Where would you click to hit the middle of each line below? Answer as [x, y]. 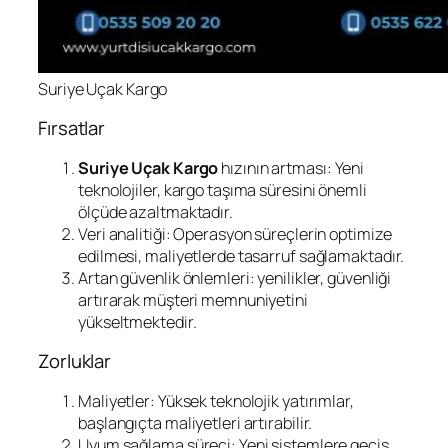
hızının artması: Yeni [291, 167]
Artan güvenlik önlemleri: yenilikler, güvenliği [235, 277]
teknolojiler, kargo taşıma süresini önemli [222, 189]
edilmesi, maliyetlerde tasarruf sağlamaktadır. [241, 255]
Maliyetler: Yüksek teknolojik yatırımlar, [216, 400]
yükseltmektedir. [137, 321]
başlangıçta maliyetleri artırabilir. [195, 422]
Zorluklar [75, 361]
